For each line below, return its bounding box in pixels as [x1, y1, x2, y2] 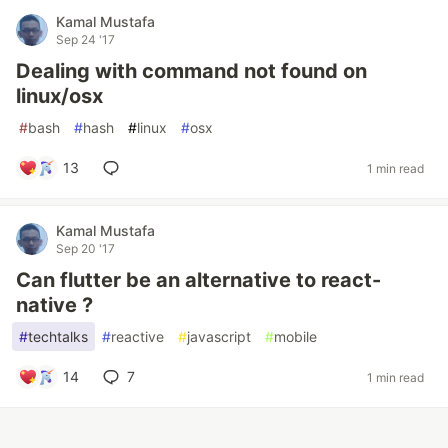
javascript [187, 328, 251, 345]
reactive [111, 328, 164, 345]
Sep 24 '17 [56, 32, 115, 47]
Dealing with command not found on [16, 59, 367, 83]
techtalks [28, 328, 88, 345]
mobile [274, 328, 317, 345]
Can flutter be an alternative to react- [16, 268, 381, 292]
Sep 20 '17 [56, 241, 115, 256]
